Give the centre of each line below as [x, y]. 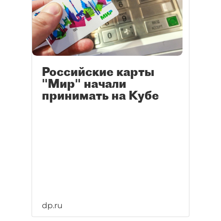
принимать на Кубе [100, 95]
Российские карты [98, 72]
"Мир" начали [84, 84]
